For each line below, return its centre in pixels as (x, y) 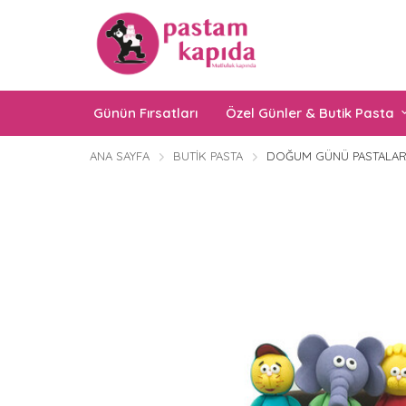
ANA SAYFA (120, 156)
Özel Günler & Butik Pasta (310, 113)
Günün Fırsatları (145, 113)
